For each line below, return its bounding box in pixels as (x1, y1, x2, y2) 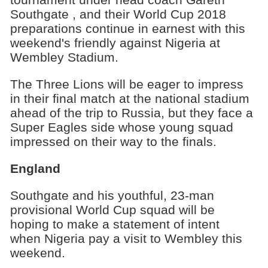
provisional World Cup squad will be (10, 202, 215, 217)
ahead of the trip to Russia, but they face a (10, 105, 253, 120)
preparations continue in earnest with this (10, 22, 245, 36)
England (10, 161, 60, 175)
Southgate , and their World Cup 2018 (10, 7, 226, 22)
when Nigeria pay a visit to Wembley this (10, 231, 242, 245)
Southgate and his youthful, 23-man (10, 188, 214, 202)
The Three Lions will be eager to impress (10, 77, 243, 91)
